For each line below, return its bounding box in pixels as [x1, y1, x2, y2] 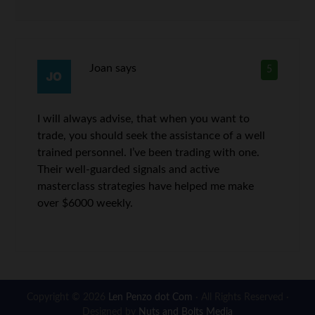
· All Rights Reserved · [192, 292, 289, 303]
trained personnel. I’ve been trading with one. [37, 147, 260, 159]
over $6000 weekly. [37, 198, 134, 210]
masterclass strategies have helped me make [37, 181, 255, 193]
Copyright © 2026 [26, 292, 105, 303]
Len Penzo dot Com [105, 292, 193, 303]
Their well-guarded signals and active [37, 164, 220, 176]
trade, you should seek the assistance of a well [37, 130, 266, 142]
